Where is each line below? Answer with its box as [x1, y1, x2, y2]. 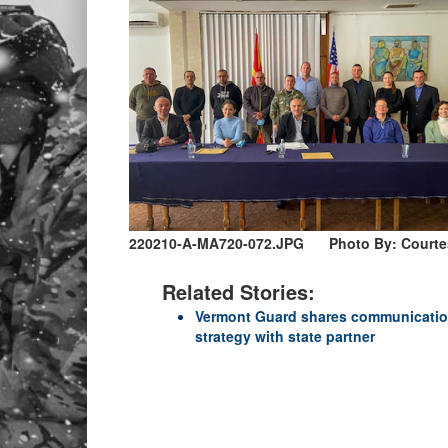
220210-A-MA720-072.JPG [129, 233, 304, 254]
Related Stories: [162, 277, 315, 307]
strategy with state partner [195, 326, 375, 347]
